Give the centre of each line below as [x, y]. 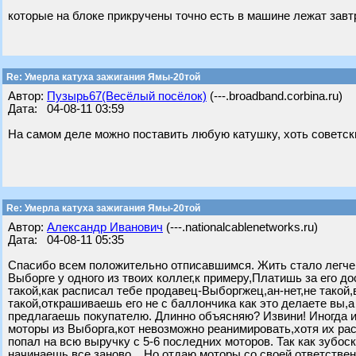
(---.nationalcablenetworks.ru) [240, 227]
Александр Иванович [105, 227]
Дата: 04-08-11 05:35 [66, 240]
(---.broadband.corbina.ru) [275, 96]
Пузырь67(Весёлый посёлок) [127, 96]
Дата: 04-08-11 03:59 [66, 109]
